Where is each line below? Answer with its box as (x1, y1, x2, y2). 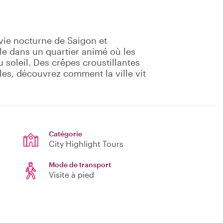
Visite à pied (49, 170, 94, 180)
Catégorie (49, 129, 82, 138)
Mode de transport (49, 160, 111, 169)
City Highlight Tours (49, 139, 123, 149)
